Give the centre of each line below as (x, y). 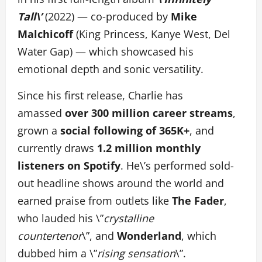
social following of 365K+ (125, 130)
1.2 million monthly (149, 148)
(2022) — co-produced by (106, 16)
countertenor (50, 235)
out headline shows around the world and (121, 183)
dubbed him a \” (57, 253)
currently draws (57, 148)
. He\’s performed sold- (177, 165)
